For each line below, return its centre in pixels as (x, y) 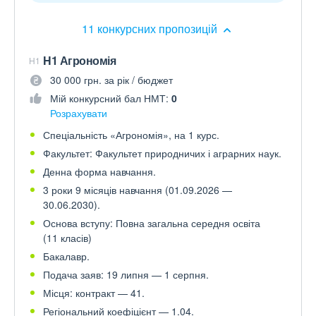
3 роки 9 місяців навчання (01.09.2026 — (138, 190)
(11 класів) (67, 238)
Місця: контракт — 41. (94, 293)
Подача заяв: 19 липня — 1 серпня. (126, 275)
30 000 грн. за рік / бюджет (111, 80)
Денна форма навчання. (99, 172)
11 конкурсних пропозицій (151, 29)
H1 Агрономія (79, 61)
